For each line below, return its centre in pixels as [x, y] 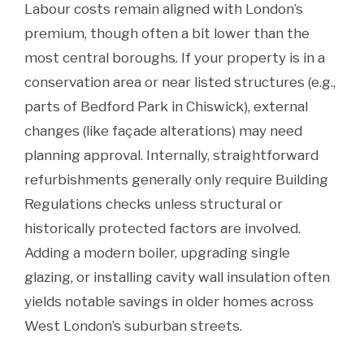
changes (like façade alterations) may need [163, 131]
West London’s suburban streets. [133, 326]
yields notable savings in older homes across [169, 301]
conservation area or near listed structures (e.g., [180, 82]
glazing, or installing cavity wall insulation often [177, 277]
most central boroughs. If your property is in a [175, 58]
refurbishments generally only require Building [176, 180]
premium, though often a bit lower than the [167, 33]
